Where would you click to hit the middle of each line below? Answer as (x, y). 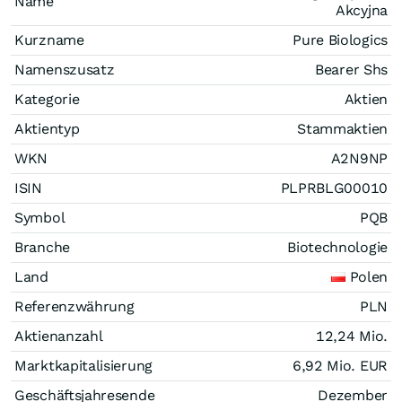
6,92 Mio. (326, 365)
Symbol (40, 217)
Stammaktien (342, 128)
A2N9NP (359, 158)
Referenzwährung (74, 306)
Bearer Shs (351, 69)
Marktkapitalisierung (83, 365)
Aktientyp (47, 128)
